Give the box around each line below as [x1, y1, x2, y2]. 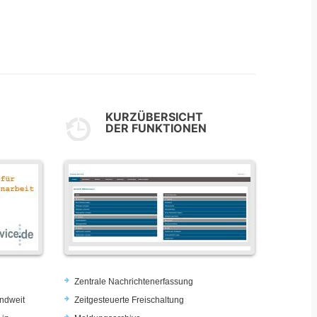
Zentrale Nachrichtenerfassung [74, 276, 193, 287]
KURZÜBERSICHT [105, 109, 203, 124]
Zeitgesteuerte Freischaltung [74, 294, 184, 305]
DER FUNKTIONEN [105, 120, 207, 135]
